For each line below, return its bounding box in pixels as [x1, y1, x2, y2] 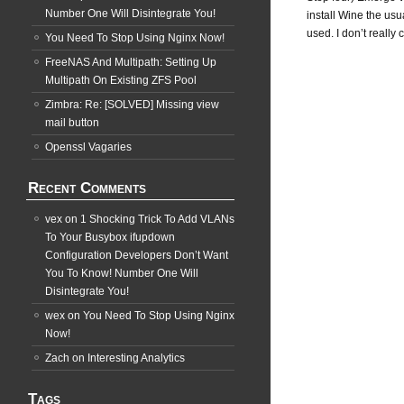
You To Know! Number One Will [45, 267, 198, 280]
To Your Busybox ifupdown [45, 231, 175, 243]
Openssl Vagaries [45, 141, 132, 153]
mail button [45, 116, 99, 129]
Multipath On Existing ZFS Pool [45, 74, 197, 87]
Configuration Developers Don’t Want [45, 249, 228, 262]
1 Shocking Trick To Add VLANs [80, 213, 234, 225]
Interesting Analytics [87, 352, 185, 364]
